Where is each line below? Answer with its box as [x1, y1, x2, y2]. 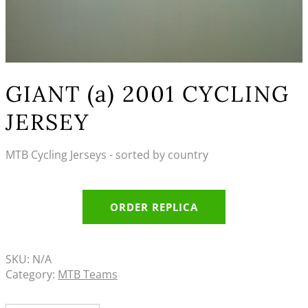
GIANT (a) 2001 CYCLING [5, 80, 289, 108]
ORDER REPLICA [110, 200, 198, 214]
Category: [5, 267, 58, 282]
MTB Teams [58, 267, 118, 282]
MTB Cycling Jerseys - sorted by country [5, 147, 208, 162]
